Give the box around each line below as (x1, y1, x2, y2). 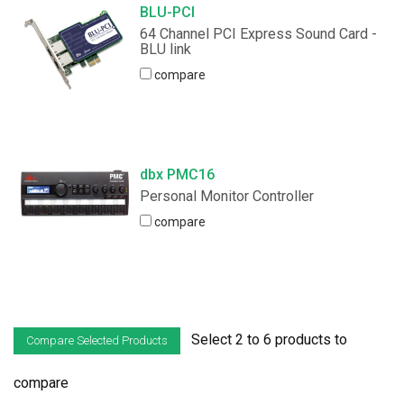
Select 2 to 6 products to (180, 331, 347, 349)
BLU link (140, 40, 192, 58)
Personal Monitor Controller (140, 188, 315, 206)
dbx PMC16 (140, 166, 216, 184)
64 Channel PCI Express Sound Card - (140, 24, 378, 42)
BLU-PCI (140, 3, 196, 21)
